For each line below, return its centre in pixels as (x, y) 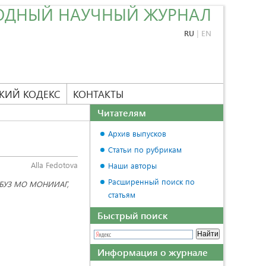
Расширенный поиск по (151, 181)
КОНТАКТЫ (98, 94)
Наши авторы (132, 165)
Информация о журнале (153, 252)
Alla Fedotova (54, 165)
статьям (122, 194)
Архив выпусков (137, 133)
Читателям (122, 113)
